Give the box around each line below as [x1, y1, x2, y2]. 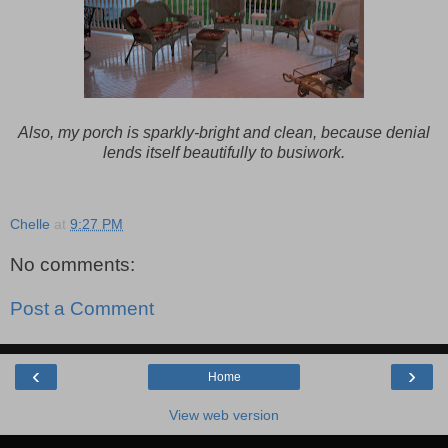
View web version [169, 407, 279, 424]
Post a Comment [10, 298, 154, 320]
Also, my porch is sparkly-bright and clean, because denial [18, 123, 430, 141]
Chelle [10, 215, 50, 232]
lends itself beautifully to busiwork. [103, 143, 345, 161]
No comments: [10, 254, 135, 276]
